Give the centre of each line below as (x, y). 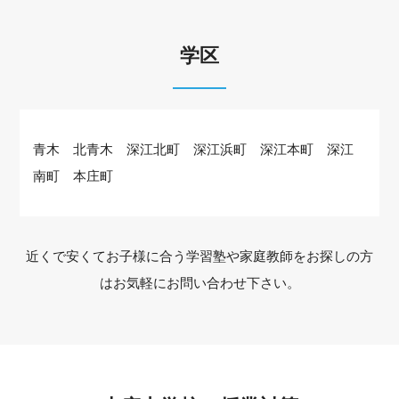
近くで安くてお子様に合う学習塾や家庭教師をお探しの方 (199, 256)
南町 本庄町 (80, 175)
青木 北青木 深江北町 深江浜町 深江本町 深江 (194, 149)
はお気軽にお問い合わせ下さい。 (199, 282)
